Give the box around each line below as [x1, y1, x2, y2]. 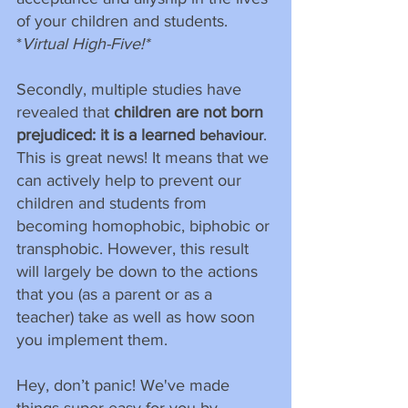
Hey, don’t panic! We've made [16, 375, 234, 394]
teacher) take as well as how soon [16, 307, 260, 326]
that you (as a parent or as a [16, 284, 217, 303]
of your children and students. [16, 11, 232, 30]
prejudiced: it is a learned [16, 125, 199, 144]
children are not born [114, 102, 268, 121]
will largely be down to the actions [16, 261, 262, 280]
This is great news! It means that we [16, 148, 273, 167]
